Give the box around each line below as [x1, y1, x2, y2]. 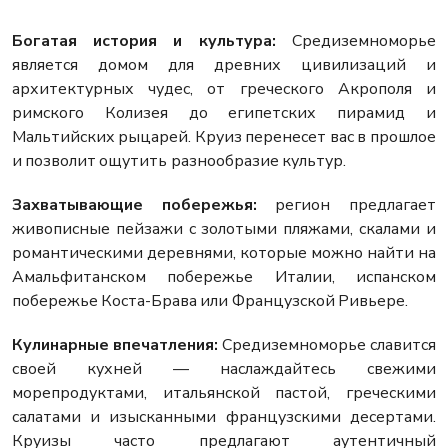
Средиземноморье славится [218, 334, 436, 357]
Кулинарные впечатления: [12, 334, 218, 357]
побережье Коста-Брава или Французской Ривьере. [12, 290, 408, 313]
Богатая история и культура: [12, 30, 276, 53]
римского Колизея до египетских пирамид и [12, 102, 436, 125]
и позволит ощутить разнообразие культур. [12, 150, 346, 173]
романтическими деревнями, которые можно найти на [12, 242, 436, 265]
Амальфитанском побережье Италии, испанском [12, 266, 436, 289]
